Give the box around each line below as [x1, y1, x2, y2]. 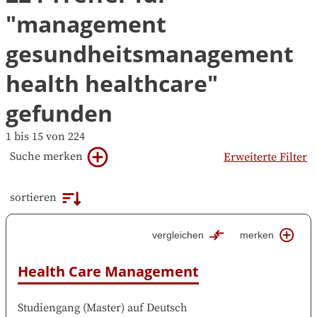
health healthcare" [6, 68, 218, 99]
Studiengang [18, 301, 80, 315]
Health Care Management [18, 262, 199, 281]
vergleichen [152, 229, 204, 241]
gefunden [6, 98, 113, 129]
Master [86, 301, 121, 315]
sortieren [10, 190, 57, 205]
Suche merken [10, 149, 83, 164]
